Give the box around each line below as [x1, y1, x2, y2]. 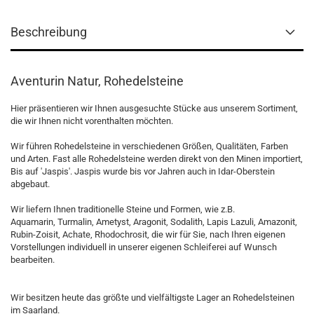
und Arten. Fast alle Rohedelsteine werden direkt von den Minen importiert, [11, 153, 303, 164]
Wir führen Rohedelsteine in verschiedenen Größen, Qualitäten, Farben [11, 141, 288, 151]
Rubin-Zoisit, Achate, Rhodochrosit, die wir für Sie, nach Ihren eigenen [11, 229, 285, 240]
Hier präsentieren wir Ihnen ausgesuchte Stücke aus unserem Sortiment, [11, 103, 298, 114]
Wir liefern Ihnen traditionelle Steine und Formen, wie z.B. [11, 204, 235, 214]
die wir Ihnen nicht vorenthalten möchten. [11, 116, 173, 126]
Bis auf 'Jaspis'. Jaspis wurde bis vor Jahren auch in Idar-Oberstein [11, 166, 275, 177]
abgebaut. [11, 179, 50, 189]
